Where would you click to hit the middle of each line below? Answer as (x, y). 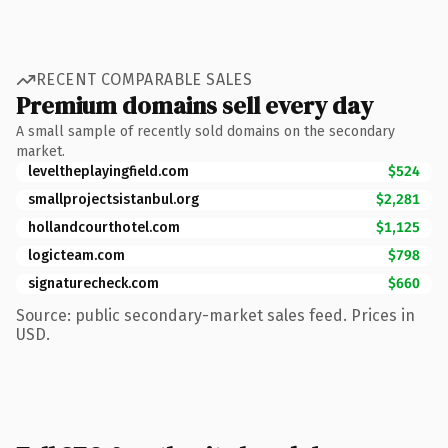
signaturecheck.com (93, 283)
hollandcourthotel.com (104, 227)
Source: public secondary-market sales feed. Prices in (215, 315)
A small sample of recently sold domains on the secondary (205, 131)
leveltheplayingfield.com (108, 171)
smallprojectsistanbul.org (113, 199)
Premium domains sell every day (194, 105)
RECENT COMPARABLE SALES (144, 79)
